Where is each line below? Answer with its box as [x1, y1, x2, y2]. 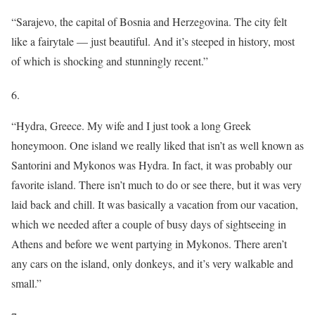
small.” [11, 276, 41, 291]
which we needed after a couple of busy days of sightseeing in [11, 217, 286, 232]
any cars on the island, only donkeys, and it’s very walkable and [11, 256, 293, 271]
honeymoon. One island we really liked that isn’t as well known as [11, 138, 304, 153]
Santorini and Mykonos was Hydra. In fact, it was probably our [11, 157, 292, 173]
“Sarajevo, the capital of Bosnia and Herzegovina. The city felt [11, 14, 287, 30]
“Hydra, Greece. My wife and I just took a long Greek [11, 118, 251, 134]
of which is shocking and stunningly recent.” [11, 53, 208, 69]
